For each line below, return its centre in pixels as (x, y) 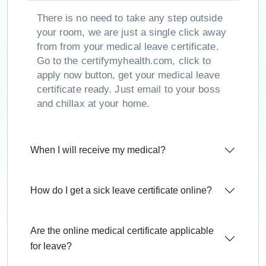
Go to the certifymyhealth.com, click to (124, 61)
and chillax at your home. (93, 104)
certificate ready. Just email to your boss (128, 90)
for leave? (51, 246)
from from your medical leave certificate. (128, 47)
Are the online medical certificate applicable (122, 230)
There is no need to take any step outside (129, 18)
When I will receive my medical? (98, 150)
